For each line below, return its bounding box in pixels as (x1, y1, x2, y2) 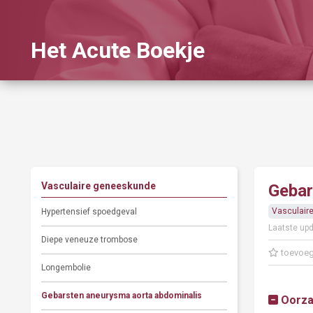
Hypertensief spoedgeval (41, 207, 137, 217)
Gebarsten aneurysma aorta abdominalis (41, 291, 202, 300)
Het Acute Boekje (31, 37, 205, 64)
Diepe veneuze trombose (41, 235, 138, 245)
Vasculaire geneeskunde (41, 180, 156, 191)
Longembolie (41, 263, 91, 272)
